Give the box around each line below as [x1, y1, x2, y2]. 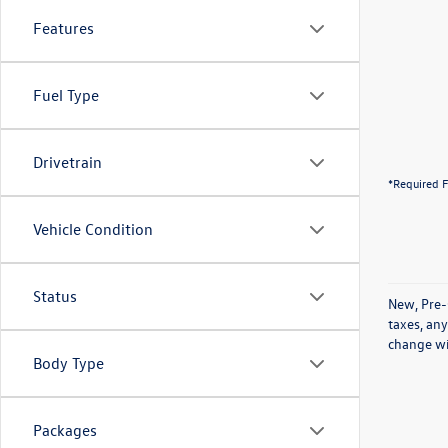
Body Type [33, 353, 104, 373]
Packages [33, 420, 97, 440]
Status [33, 286, 77, 306]
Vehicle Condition [33, 219, 153, 239]
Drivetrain [33, 152, 102, 172]
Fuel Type [33, 85, 99, 105]
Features [33, 18, 94, 38]
